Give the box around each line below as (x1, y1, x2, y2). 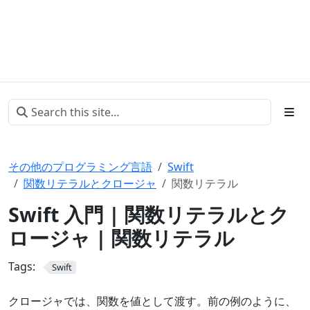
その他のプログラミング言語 (8, 159, 152, 174)
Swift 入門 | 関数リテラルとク (8, 201, 289, 228)
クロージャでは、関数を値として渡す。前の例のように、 (8, 293, 296, 309)
